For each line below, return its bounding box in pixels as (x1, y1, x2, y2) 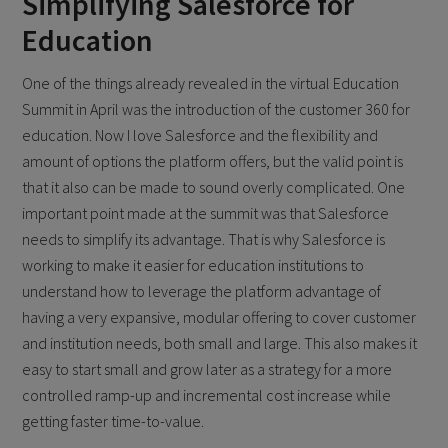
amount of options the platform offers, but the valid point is (22, 151, 404, 172)
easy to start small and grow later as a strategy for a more (22, 359, 393, 380)
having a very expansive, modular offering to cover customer (22, 307, 417, 328)
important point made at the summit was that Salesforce (22, 203, 390, 224)
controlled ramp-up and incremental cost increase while (22, 385, 392, 406)
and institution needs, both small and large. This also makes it (22, 333, 418, 354)
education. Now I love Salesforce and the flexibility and (22, 125, 379, 146)
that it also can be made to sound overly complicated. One (22, 177, 406, 198)
